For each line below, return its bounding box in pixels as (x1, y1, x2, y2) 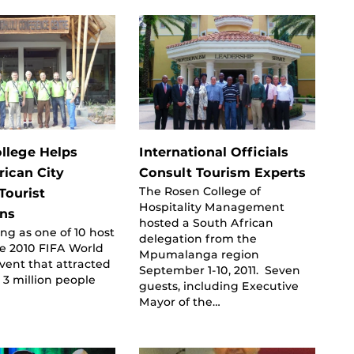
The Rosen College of (138, 184, 261, 198)
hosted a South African (138, 216, 273, 229)
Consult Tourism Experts (138, 164, 306, 180)
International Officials (138, 144, 288, 160)
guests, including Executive (138, 279, 299, 292)
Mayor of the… (138, 295, 220, 308)
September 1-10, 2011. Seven (138, 263, 300, 277)
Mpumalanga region (138, 247, 259, 261)
